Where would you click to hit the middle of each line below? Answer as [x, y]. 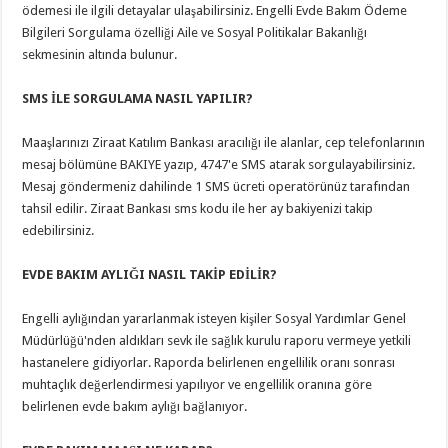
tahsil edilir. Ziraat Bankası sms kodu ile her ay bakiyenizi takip [198, 208]
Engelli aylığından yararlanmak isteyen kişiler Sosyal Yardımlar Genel [214, 318]
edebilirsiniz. [58, 230]
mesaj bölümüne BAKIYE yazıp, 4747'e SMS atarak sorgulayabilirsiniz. [219, 164]
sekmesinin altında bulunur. [100, 54]
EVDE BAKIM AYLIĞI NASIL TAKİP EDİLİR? [150, 274]
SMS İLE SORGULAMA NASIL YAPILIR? [138, 98]
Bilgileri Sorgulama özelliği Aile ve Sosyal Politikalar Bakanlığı [195, 32]
